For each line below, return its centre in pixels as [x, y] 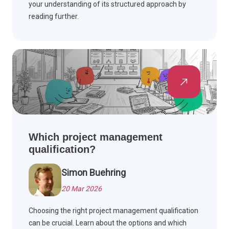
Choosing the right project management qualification [113, 211]
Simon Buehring [94, 173]
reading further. [54, 17]
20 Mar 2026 [82, 189]
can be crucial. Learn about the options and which [108, 223]
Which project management [96, 137]
